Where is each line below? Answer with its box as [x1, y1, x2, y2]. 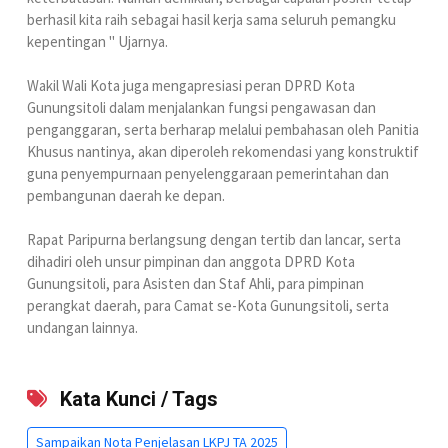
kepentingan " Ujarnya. [27, 31, 168, 51]
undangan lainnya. [27, 317, 138, 337]
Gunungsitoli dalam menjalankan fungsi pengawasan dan [27, 97, 376, 117]
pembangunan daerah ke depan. [27, 185, 225, 205]
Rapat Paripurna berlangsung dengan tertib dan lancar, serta [27, 229, 401, 249]
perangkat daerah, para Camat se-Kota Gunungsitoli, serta [27, 295, 389, 315]
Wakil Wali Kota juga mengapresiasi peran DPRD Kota [27, 75, 355, 95]
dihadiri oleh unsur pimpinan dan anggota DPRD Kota [27, 251, 355, 271]
